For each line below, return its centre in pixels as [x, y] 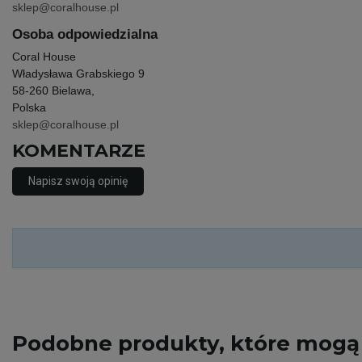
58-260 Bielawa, [53, 90]
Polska [29, 107]
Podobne [62, 343]
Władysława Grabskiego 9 [78, 74]
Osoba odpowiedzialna [85, 34]
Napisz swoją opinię [78, 181]
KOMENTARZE [79, 151]
